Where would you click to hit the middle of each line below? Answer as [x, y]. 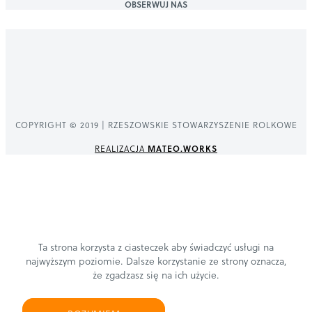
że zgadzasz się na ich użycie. [156, 275]
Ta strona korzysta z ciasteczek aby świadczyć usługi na [156, 247]
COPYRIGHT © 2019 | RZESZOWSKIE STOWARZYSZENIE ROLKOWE [156, 124]
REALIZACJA [121, 148]
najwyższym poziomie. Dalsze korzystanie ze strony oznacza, [156, 261]
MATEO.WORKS [182, 148]
